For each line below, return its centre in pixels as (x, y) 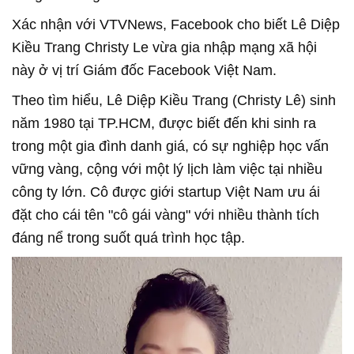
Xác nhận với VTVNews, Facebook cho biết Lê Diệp (176, 24)
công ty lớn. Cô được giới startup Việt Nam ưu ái (166, 192)
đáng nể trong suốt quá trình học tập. (130, 238)
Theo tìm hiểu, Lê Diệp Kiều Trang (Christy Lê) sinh (174, 100)
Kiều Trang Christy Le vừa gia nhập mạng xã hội (164, 47)
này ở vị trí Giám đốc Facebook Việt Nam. (144, 70)
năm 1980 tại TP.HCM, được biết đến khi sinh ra (164, 123)
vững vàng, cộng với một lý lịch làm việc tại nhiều (167, 169)
